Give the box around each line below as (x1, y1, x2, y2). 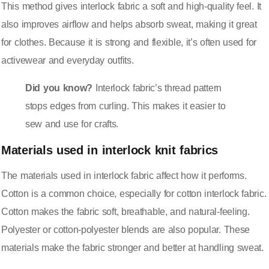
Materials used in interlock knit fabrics (1, 143, 218, 157)
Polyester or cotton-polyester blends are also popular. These (1, 224, 250, 235)
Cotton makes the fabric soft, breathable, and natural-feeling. (1, 206, 250, 217)
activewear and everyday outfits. (1, 55, 134, 65)
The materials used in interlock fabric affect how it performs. (1, 170, 247, 181)
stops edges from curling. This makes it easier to (25, 100, 226, 111)
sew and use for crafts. (25, 118, 119, 129)
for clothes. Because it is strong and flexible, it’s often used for (1, 37, 256, 47)
